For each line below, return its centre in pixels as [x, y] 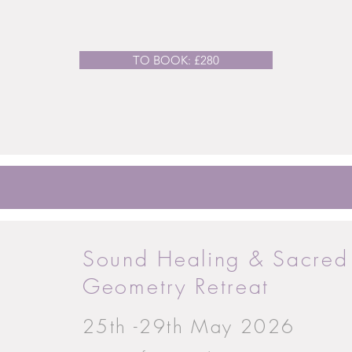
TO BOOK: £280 [176, 60]
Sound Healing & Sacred [216, 259]
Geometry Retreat [176, 286]
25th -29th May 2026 [189, 326]
